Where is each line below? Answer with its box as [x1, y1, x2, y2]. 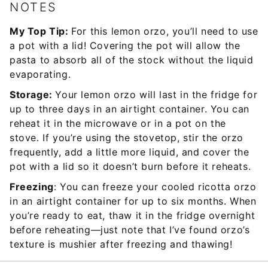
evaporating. [10, 68, 71, 80]
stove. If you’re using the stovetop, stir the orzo [10, 132, 244, 144]
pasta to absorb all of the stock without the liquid [10, 54, 254, 66]
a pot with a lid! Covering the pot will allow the [10, 39, 240, 51]
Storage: [10, 89, 56, 100]
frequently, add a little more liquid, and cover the [10, 146, 249, 158]
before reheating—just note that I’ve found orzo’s [10, 224, 250, 236]
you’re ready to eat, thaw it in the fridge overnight [10, 209, 255, 221]
